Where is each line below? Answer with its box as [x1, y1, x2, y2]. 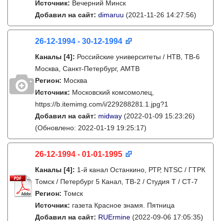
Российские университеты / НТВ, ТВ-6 [77, 53, 200, 61]
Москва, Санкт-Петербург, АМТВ [35, 65, 140, 73]
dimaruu [98, 11, 124, 19]
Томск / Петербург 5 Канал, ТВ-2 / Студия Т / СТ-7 [35, 178, 198, 185]
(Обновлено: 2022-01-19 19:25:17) [35, 124, 147, 132]
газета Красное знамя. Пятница [72, 201, 175, 209]
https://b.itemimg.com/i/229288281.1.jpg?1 [35, 100, 168, 108]
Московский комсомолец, [72, 88, 154, 96]
